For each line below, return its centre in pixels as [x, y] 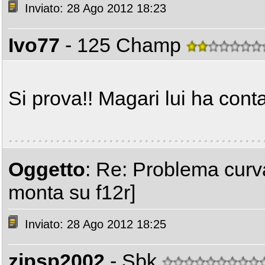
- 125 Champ [126, 45]
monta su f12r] [72, 192]
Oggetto [47, 169]
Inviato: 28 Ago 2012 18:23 [94, 9]
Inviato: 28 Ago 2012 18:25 [94, 224]
